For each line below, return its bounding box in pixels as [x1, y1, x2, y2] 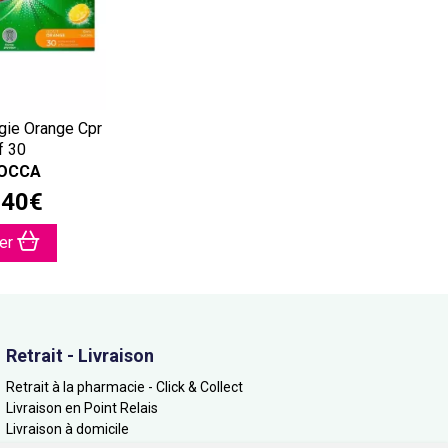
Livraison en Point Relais [6, 400, 158, 416]
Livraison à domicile [6, 421, 129, 437]
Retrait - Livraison [6, 345, 154, 366]
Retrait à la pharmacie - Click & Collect [6, 379, 243, 395]
